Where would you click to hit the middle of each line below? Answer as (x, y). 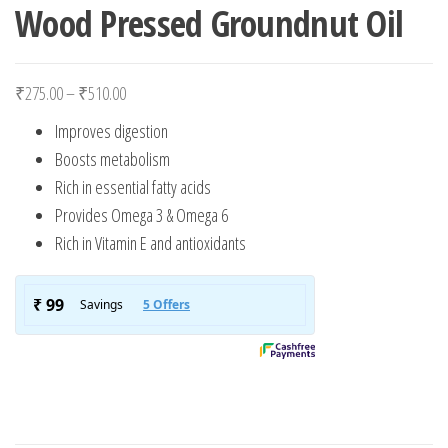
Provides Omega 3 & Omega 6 (141, 214)
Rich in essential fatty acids (133, 186)
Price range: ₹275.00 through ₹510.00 (234, 91)
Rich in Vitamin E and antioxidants (150, 242)
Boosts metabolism (112, 158)
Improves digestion (111, 130)
